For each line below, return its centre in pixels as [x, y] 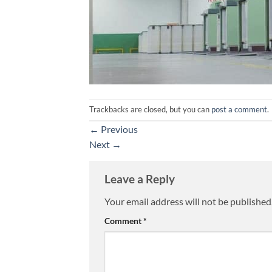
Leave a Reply [141, 178]
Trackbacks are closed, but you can [150, 109]
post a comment [239, 109]
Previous [118, 129]
